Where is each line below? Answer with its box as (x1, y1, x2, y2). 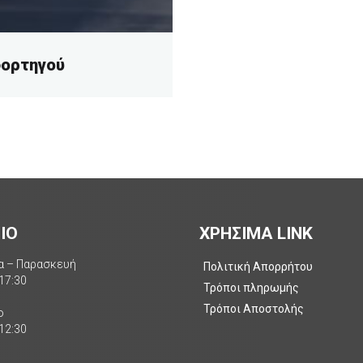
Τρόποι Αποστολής (203, 302, 305, 316)
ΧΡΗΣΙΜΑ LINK (199, 224, 314, 244)
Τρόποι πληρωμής (203, 281, 300, 295)
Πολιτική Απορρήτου (203, 260, 314, 274)
